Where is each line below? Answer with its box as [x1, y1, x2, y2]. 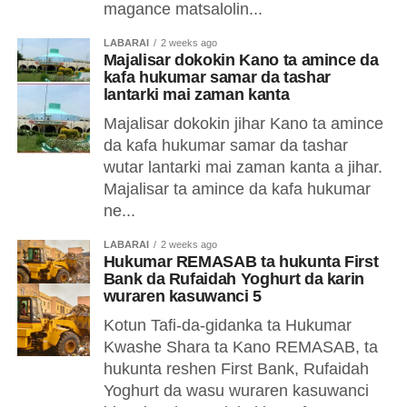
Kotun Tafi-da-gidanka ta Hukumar [103, 316, 352, 334]
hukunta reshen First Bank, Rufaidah [103, 360, 369, 378]
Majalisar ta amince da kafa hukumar [103, 180, 371, 198]
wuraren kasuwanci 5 [103, 287, 262, 305]
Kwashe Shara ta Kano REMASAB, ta [103, 338, 378, 356]
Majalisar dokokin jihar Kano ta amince [103, 114, 383, 133]
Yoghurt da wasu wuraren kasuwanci [103, 382, 369, 400]
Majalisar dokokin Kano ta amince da [103, 51, 379, 69]
